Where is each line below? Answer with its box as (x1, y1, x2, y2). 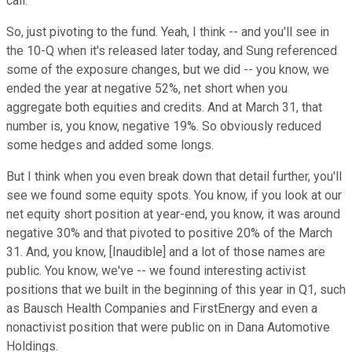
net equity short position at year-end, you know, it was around (6, 207, 340, 222)
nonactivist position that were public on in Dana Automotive (6, 320, 330, 335)
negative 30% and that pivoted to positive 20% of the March (6, 225, 332, 241)
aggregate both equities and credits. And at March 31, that (6, 100, 322, 115)
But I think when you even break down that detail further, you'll (6, 169, 342, 185)
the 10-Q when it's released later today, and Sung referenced (6, 43, 337, 59)
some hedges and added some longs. (6, 137, 214, 153)
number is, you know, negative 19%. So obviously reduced (6, 119, 321, 134)
